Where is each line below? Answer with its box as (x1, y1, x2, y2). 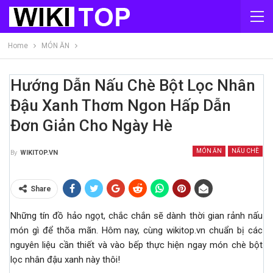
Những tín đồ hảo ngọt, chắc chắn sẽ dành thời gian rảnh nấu (10, 210, 263, 222)
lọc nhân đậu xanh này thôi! (10, 254, 120, 266)
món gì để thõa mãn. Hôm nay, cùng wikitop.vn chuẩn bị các (10, 225, 263, 236)
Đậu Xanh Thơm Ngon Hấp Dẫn (10, 96, 231, 115)
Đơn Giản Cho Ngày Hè (10, 116, 172, 135)
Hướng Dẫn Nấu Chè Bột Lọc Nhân (10, 76, 255, 94)
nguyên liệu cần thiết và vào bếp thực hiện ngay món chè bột (10, 239, 263, 251)
